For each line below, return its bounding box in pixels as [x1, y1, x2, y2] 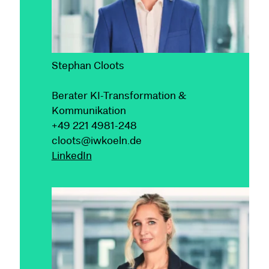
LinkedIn [51, 149, 92, 162]
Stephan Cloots [51, 59, 124, 71]
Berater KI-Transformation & [51, 89, 186, 101]
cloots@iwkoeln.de [51, 134, 142, 147]
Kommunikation [51, 104, 126, 116]
